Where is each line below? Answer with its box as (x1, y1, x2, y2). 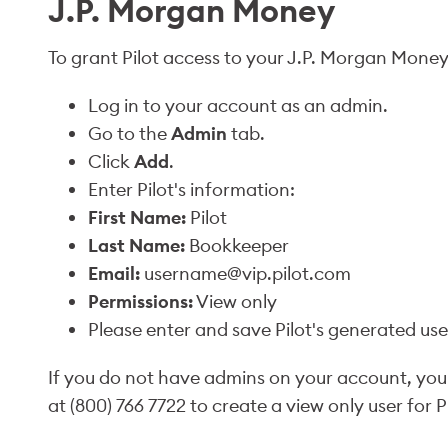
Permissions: (88, 290, 193, 313)
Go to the (88, 122, 171, 145)
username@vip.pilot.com (140, 262, 351, 285)
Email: (88, 262, 140, 285)
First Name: (88, 206, 186, 229)
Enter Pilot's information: (88, 178, 295, 201)
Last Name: (88, 234, 185, 257)
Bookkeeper (185, 234, 289, 257)
